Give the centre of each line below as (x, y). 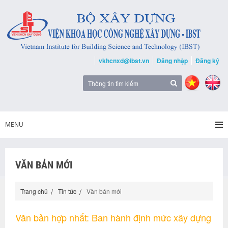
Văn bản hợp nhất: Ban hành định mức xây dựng (113, 217)
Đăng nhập (172, 61)
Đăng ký (207, 61)
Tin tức (67, 191)
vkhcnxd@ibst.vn (124, 61)
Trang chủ (34, 191)
